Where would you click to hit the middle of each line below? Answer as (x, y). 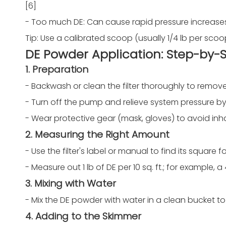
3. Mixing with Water (71, 183)
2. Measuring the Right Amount (97, 134)
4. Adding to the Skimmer (83, 216)
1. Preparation (57, 69)
